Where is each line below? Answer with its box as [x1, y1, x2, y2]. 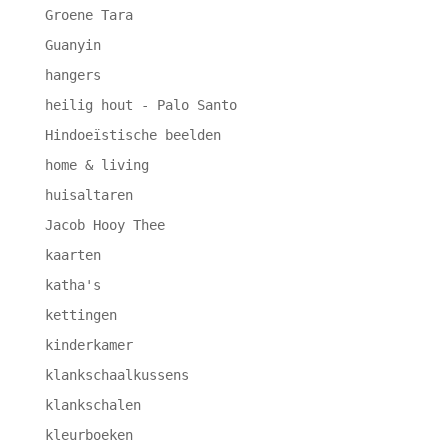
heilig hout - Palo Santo [44, 97, 237, 114]
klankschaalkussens [44, 367, 189, 384]
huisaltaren [44, 187, 133, 204]
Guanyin [44, 37, 101, 54]
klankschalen [44, 397, 141, 414]
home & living [44, 157, 149, 174]
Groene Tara [44, 7, 133, 24]
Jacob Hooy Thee [44, 217, 165, 234]
